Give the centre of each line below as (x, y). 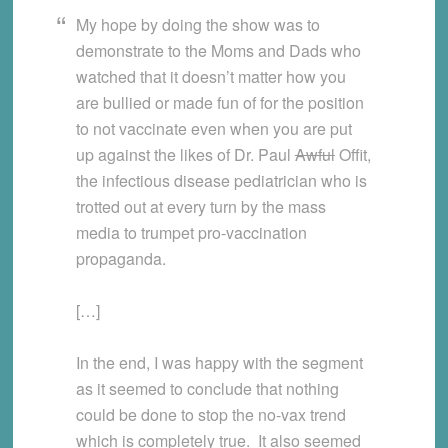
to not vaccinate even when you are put (213, 128)
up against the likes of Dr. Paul (185, 154)
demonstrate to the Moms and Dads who (218, 50)
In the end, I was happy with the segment (219, 362)
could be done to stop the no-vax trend (210, 414)
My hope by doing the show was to (197, 24)
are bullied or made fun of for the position (219, 102)
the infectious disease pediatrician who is (221, 180)
